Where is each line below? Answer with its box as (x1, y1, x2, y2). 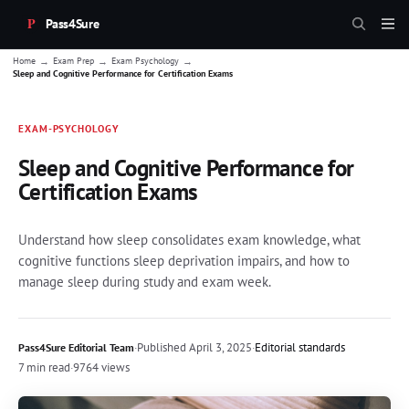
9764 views (73, 359, 130, 375)
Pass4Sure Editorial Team (18, 340, 134, 354)
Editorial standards (255, 339, 345, 355)
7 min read (18, 359, 70, 375)
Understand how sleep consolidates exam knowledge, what (18, 230, 361, 248)
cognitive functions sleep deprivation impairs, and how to (18, 251, 350, 269)
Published (137, 339, 186, 355)
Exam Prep (53, 55, 94, 67)
